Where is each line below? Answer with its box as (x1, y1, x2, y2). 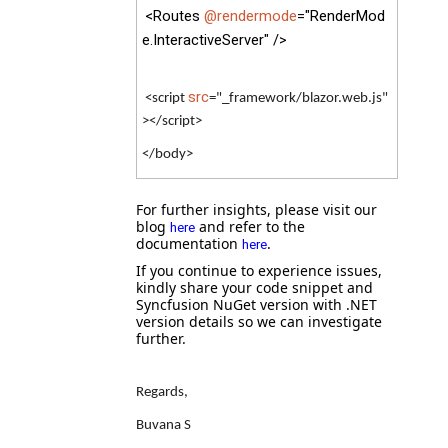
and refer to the (195, 217, 305, 236)
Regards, (136, 385, 188, 400)
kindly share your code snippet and (136, 278, 373, 297)
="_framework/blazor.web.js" (209, 91, 388, 106)
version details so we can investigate (136, 312, 382, 331)
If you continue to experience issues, (136, 261, 382, 280)
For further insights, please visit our (136, 200, 377, 219)
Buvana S (136, 418, 191, 433)
